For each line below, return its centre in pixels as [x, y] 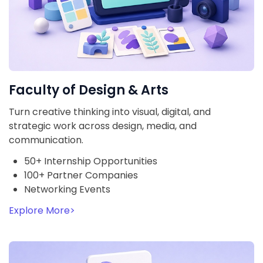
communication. [46, 140]
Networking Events [67, 190]
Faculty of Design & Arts [89, 90]
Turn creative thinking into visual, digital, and [110, 112]
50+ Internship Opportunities [91, 161]
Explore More [39, 211]
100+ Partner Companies [81, 176]
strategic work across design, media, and [103, 126]
